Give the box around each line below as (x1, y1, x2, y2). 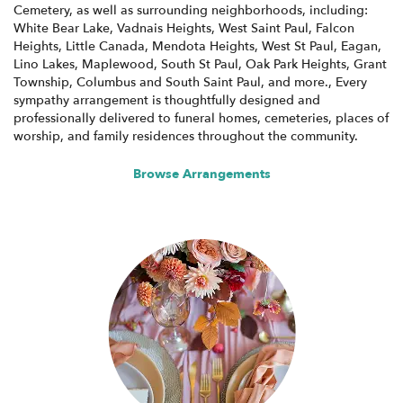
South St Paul (161, 55, 238, 73)
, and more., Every (261, 73, 367, 91)
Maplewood (82, 55, 154, 73)
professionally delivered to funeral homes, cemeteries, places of (13, 109, 389, 127)
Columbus (76, 73, 136, 91)
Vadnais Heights (117, 19, 211, 37)
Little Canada (66, 37, 145, 55)
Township (13, 73, 69, 91)
